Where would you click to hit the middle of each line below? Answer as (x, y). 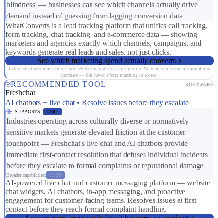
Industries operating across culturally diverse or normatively (98, 121)
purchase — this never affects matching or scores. (109, 75)
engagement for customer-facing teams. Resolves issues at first (101, 200)
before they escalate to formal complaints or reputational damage (105, 166)
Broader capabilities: (26, 175)
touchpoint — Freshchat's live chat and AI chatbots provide (97, 144)
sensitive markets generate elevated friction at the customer (96, 132)
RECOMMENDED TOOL (59, 84)
